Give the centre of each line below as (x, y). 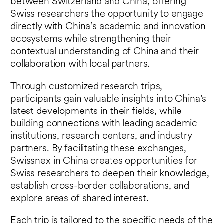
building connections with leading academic (104, 124)
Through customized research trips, (87, 86)
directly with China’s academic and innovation (108, 27)
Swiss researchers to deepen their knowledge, (110, 173)
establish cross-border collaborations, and (100, 186)
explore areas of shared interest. (80, 198)
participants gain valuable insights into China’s (109, 99)
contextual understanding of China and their (105, 52)
